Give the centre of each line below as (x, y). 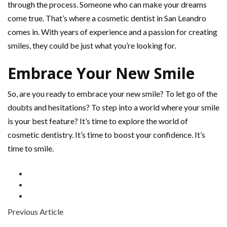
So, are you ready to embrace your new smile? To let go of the (112, 94)
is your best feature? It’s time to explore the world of (98, 121)
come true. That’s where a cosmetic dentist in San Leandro (107, 18)
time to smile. (31, 148)
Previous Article (35, 212)
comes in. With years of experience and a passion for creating (112, 32)
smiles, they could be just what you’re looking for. (92, 46)
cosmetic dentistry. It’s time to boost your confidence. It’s (106, 135)
